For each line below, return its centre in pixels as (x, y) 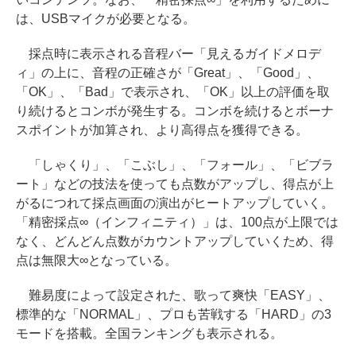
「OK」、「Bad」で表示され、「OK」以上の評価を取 (173, 92)
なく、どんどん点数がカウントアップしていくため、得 (175, 241)
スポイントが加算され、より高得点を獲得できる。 (162, 130)
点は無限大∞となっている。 (97, 260)
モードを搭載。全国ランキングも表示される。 (149, 333)
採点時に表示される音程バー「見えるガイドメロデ (168, 54)
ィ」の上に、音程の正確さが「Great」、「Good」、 (168, 73)
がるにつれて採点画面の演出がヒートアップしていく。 (175, 203)
